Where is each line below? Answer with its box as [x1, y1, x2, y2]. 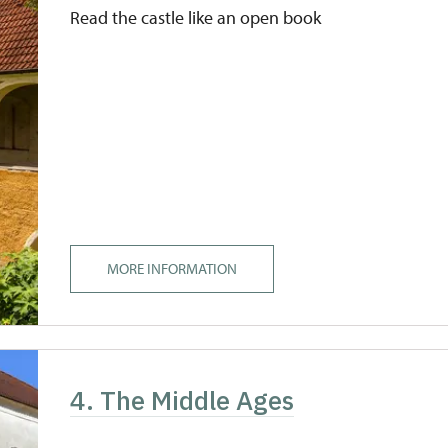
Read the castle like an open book [70, 6, 322, 29]
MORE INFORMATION [107, 259, 238, 278]
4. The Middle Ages [70, 383, 295, 417]
